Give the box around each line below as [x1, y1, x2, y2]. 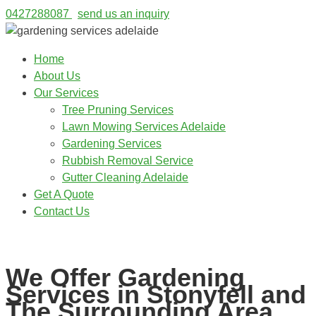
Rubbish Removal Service [62, 154, 193, 166]
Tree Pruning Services [62, 104, 174, 116]
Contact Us [34, 205, 90, 217]
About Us [34, 70, 80, 82]
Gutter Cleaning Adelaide [62, 171, 188, 183]
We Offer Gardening [6, 262, 245, 292]
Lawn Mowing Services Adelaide [62, 121, 226, 133]
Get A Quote [34, 188, 94, 200]
